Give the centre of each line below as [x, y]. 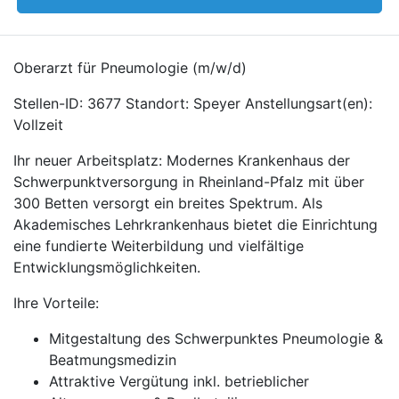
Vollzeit [38, 125]
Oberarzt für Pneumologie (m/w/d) [130, 68]
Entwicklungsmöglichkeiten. [107, 267]
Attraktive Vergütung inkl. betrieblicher [179, 381]
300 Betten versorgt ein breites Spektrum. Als [168, 203]
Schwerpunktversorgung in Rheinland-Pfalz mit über [189, 182]
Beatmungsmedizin [113, 360]
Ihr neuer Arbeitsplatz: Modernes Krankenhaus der [182, 160]
